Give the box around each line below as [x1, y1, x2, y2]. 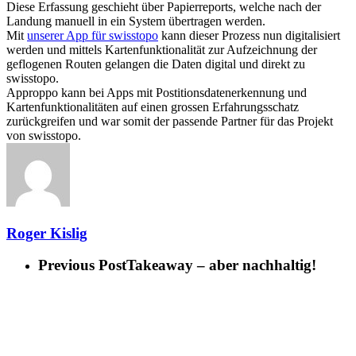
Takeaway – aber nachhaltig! [126, 257, 316, 274]
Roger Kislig [6, 224, 87, 242]
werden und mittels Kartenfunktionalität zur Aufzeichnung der [6, 42, 317, 56]
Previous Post [38, 257, 126, 274]
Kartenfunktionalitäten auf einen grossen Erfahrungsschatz [6, 99, 299, 114]
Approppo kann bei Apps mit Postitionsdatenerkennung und [6, 85, 307, 99]
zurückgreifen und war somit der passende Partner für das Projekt [6, 114, 333, 128]
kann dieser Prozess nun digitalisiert [158, 28, 340, 42]
